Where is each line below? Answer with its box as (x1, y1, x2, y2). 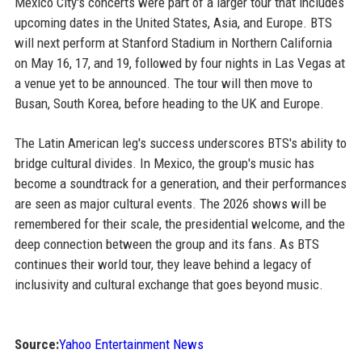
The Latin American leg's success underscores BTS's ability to (14, 135, 347, 152)
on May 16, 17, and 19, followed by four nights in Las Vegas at (14, 55, 345, 72)
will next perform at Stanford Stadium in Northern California (14, 35, 332, 52)
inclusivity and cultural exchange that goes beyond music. (14, 276, 323, 293)
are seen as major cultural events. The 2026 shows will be (14, 196, 326, 213)
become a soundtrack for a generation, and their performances (14, 175, 347, 192)
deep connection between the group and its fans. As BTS (14, 236, 319, 253)
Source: (14, 336, 59, 353)
